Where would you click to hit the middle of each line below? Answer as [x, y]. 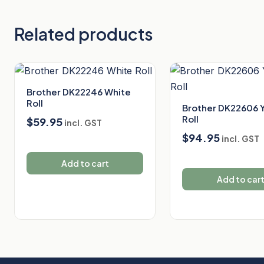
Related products [84, 34]
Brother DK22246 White [79, 92]
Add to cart [85, 163]
